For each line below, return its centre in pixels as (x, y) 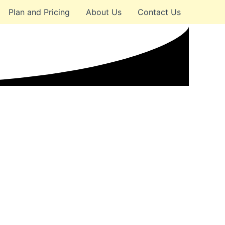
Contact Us (159, 12)
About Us (104, 12)
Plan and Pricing (39, 12)
